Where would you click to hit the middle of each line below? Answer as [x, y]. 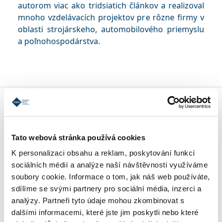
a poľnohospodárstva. [59, 41]
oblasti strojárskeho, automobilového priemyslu [111, 29]
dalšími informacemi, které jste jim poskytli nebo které [105, 212]
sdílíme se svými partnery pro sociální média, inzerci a [107, 188]
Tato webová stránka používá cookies [78, 137]
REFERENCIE [73, 187]
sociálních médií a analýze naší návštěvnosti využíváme [110, 165]
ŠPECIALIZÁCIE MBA [86, 107]
